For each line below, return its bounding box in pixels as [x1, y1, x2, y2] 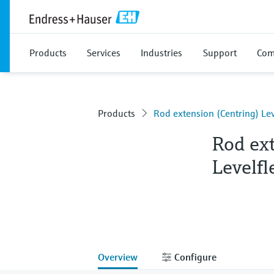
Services [87, 46, 120, 59]
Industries [141, 46, 182, 59]
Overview [98, 250, 138, 263]
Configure [172, 250, 217, 263]
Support [203, 46, 237, 59]
